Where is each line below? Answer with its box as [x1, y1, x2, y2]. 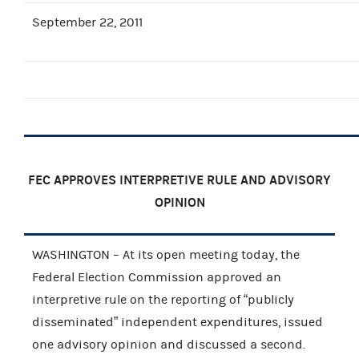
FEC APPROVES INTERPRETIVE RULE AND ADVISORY [28, 171, 331, 188]
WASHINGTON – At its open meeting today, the [32, 247, 300, 262]
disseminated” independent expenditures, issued [32, 314, 323, 329]
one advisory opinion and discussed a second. [32, 337, 305, 352]
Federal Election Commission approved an [32, 269, 281, 284]
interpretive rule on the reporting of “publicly [32, 292, 294, 307]
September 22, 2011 [32, 14, 143, 30]
